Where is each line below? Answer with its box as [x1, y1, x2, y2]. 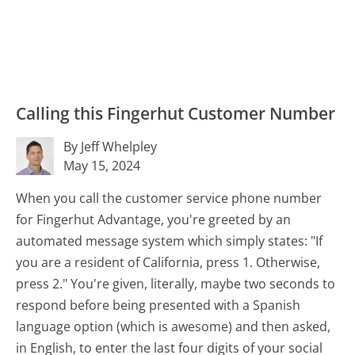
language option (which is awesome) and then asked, [16, 317, 331, 335]
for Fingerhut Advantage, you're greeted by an [16, 210, 292, 228]
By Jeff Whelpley [63, 137, 158, 155]
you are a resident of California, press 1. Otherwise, [16, 253, 321, 271]
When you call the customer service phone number [16, 189, 323, 207]
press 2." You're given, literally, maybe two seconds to [16, 274, 336, 292]
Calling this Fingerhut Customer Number [16, 101, 336, 124]
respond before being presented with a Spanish [16, 296, 301, 314]
